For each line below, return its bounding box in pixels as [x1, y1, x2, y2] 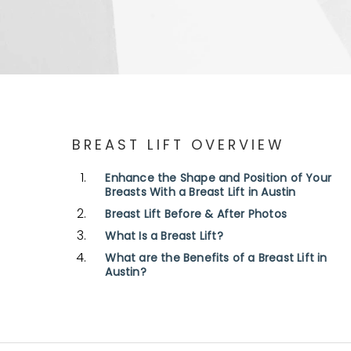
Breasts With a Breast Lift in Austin [105, 186, 296, 199]
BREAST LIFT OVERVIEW [72, 139, 285, 153]
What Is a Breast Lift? [105, 230, 223, 243]
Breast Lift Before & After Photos [105, 208, 287, 221]
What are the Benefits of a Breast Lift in [105, 252, 327, 265]
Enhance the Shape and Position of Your [105, 172, 331, 185]
